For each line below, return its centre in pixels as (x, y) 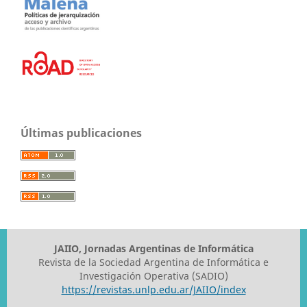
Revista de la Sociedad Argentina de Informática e (153, 262)
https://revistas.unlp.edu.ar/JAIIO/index (153, 289)
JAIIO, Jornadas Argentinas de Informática (153, 248)
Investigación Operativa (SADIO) (153, 275)
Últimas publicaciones (81, 133)
